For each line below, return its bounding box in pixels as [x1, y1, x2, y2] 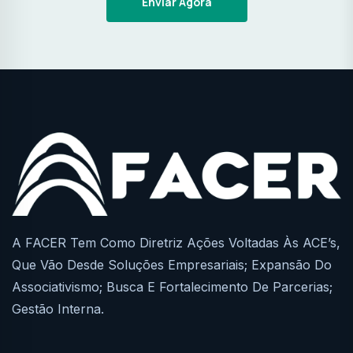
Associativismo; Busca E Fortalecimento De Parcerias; [12, 279, 333, 295]
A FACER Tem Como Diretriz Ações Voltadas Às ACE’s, [12, 235, 340, 251]
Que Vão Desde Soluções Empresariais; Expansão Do [12, 257, 332, 273]
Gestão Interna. [12, 301, 104, 318]
